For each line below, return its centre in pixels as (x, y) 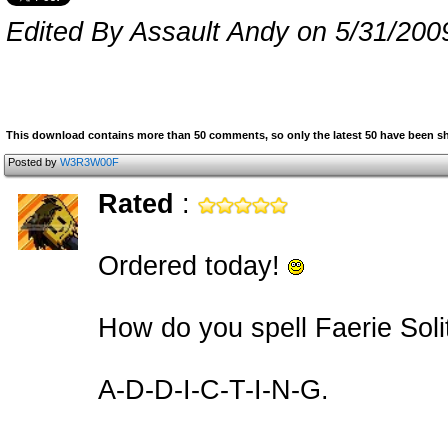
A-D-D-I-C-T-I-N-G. (213, 390)
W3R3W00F (89, 162)
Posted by (34, 162)
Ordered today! (193, 266)
